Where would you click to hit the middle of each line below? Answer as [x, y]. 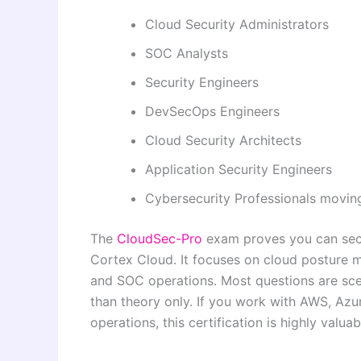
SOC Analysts [187, 54]
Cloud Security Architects [223, 141]
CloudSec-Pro [160, 239]
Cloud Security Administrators [237, 25]
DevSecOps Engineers [212, 112]
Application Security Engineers [239, 170]
